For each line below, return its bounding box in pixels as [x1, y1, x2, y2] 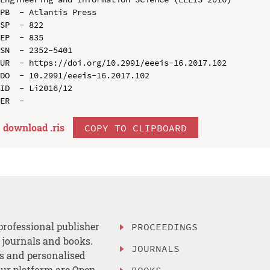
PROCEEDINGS [131, 221, 198, 233]
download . [2, 121, 52, 134]
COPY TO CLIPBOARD [84, 121, 187, 134]
